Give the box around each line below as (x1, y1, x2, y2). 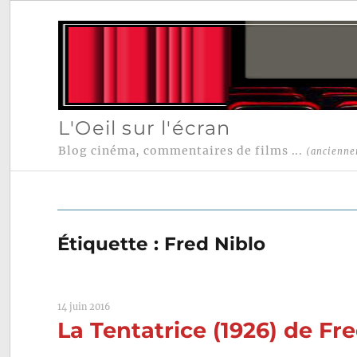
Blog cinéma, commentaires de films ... (57, 143, 307, 159)
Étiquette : (57, 233, 165, 256)
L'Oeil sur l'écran (57, 116, 231, 139)
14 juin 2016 (57, 301, 111, 313)
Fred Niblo (164, 233, 266, 256)
